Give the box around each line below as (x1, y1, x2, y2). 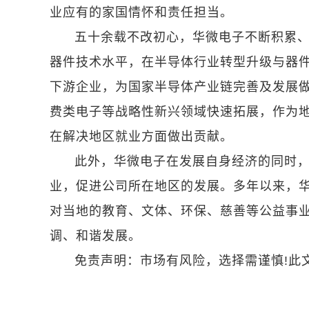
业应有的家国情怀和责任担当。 (50, 6, 233, 19)
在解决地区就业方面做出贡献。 (50, 130, 233, 143)
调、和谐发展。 (50, 229, 141, 243)
